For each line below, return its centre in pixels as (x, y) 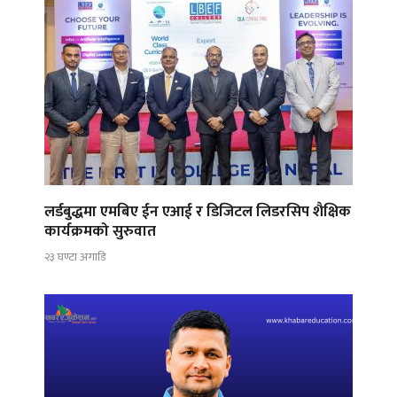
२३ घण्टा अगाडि (75, 257)
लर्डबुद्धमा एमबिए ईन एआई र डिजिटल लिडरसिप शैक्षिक (198, 212)
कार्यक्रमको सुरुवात (100, 232)
